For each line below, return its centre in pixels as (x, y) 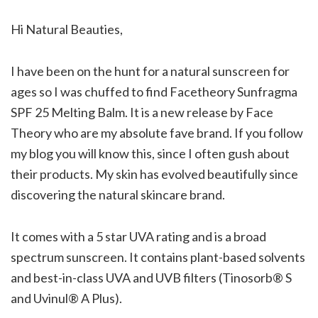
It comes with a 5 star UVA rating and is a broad (138, 236)
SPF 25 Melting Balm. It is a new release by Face (142, 112)
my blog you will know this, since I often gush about (150, 153)
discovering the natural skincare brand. (118, 194)
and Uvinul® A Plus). (66, 298)
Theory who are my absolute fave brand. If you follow (157, 132)
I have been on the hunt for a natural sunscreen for (150, 71)
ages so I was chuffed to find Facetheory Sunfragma (154, 91)
